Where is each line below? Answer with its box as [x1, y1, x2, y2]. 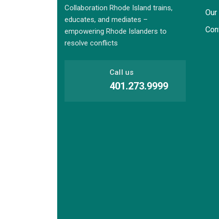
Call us [109, 67, 134, 77]
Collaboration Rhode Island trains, [65, 3, 173, 12]
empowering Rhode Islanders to [65, 26, 167, 36]
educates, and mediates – [65, 15, 148, 24]
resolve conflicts [65, 38, 118, 47]
